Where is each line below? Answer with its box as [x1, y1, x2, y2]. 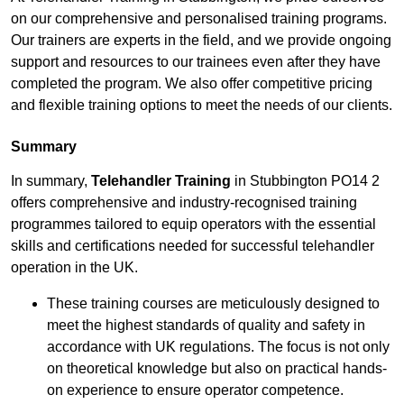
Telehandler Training [91, 173, 231, 189]
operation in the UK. [11, 260, 138, 276]
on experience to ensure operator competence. [47, 382, 344, 399]
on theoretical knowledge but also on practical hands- [47, 361, 387, 377]
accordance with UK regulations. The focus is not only [47, 339, 390, 355]
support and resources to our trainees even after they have [11, 54, 381, 70]
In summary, [11, 173, 91, 189]
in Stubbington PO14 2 [231, 173, 380, 189]
